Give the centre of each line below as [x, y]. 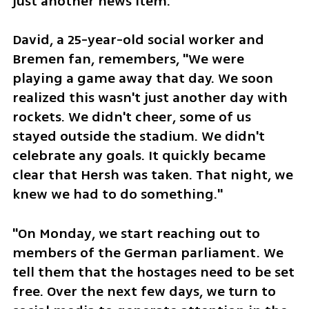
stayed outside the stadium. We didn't [138, 137]
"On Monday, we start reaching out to [136, 234]
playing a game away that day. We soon [142, 79]
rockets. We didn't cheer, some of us [131, 117]
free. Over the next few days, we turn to [144, 292]
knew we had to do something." [117, 195]
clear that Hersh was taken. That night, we [152, 175]
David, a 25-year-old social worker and [138, 40]
